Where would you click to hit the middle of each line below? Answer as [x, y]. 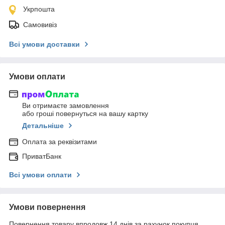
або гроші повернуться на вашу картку [85, 114]
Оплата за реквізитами [60, 142]
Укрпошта [39, 9]
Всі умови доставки [44, 44]
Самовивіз [40, 24]
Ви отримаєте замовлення [66, 106]
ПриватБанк [42, 156]
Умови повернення [47, 207]
